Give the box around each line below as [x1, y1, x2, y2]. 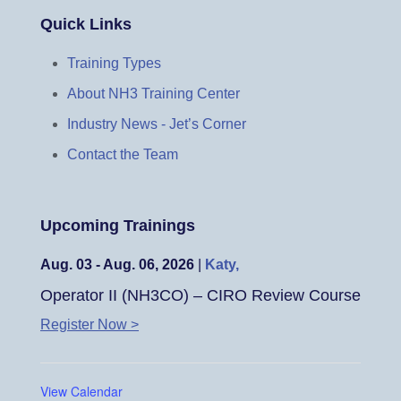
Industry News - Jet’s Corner [67, 116, 246, 132]
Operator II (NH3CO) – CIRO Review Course [40, 286, 361, 304]
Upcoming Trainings [40, 216, 195, 235]
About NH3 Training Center [67, 86, 240, 101]
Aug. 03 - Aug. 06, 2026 [40, 257, 194, 272]
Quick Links [40, 14, 132, 33]
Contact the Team [67, 147, 178, 162]
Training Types [67, 55, 161, 71]
